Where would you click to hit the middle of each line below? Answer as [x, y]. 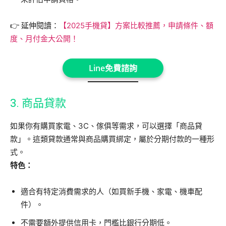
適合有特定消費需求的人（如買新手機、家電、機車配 [111, 191]
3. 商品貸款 [38, 103]
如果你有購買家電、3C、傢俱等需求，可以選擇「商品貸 [106, 126]
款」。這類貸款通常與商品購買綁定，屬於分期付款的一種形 [112, 139]
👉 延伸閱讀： [35, 25]
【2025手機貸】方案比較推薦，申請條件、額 [136, 25]
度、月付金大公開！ [44, 38]
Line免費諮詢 [113, 68]
